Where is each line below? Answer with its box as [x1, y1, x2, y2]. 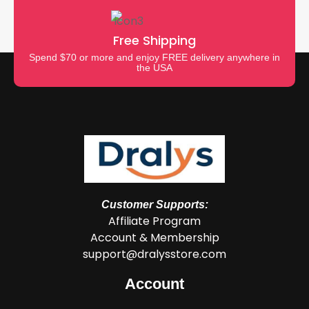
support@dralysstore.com [83, 246, 226, 262]
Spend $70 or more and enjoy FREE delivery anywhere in [29, 51, 280, 63]
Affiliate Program [108, 212, 201, 229]
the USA [137, 61, 172, 73]
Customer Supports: [101, 198, 208, 210]
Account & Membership [90, 229, 219, 246]
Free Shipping [113, 31, 196, 49]
